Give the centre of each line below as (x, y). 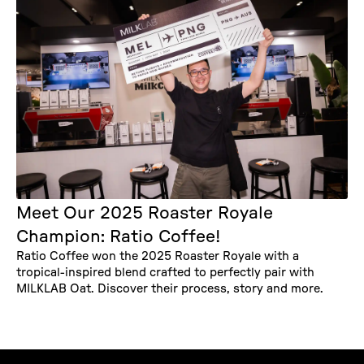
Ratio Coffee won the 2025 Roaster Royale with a (158, 257)
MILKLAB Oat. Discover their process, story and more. (170, 289)
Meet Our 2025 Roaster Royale (145, 214)
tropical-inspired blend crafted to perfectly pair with (165, 273)
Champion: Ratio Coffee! (118, 237)
